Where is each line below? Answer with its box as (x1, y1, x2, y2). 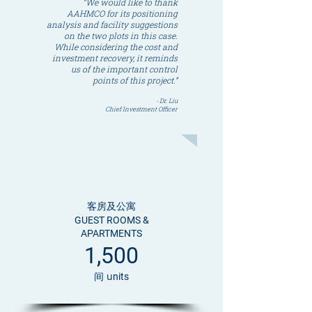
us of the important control (71, 63, 178, 75)
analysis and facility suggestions (47, 19, 178, 30)
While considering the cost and (54, 41, 178, 52)
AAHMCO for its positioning (67, 8, 178, 19)
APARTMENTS (81, 228, 142, 239)
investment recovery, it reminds (52, 52, 178, 63)
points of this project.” (93, 75, 178, 86)
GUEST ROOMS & (74, 214, 149, 226)
